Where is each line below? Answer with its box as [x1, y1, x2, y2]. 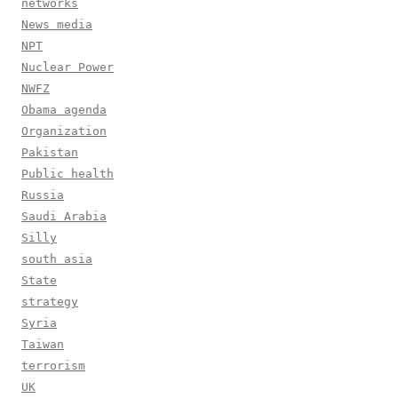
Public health [21, 166, 114, 180]
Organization [21, 123, 107, 138]
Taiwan [21, 337, 64, 351]
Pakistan [21, 145, 78, 159]
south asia [21, 251, 92, 266]
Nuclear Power [21, 60, 114, 74]
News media [21, 17, 92, 31]
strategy [21, 294, 78, 308]
